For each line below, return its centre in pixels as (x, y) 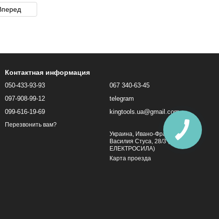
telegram (122, 99)
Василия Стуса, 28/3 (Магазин (151, 141)
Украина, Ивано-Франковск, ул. (152, 134)
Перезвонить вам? (31, 125)
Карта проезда (130, 158)
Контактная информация (47, 72)
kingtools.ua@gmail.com (144, 112)
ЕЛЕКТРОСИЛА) (132, 149)
